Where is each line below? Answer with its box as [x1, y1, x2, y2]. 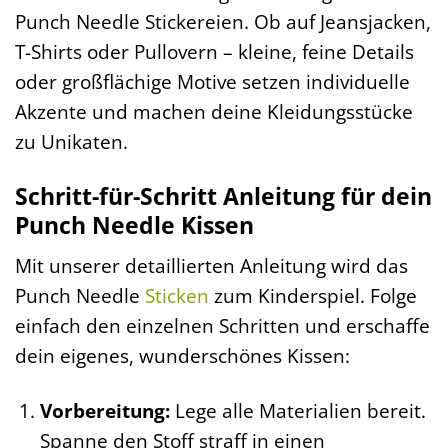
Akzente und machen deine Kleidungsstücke [15, 97, 413, 125]
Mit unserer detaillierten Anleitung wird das [15, 252, 408, 280]
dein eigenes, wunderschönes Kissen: [15, 342, 350, 370]
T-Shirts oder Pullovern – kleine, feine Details [15, 37, 414, 65]
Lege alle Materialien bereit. [169, 397, 426, 425]
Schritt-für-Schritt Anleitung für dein [15, 179, 432, 212]
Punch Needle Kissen [15, 208, 254, 241]
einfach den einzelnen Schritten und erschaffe [15, 312, 430, 340]
